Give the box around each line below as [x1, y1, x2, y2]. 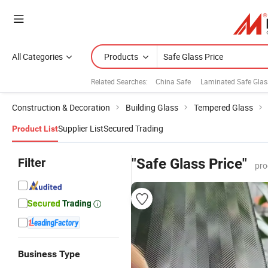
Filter [18, 156, 45, 170]
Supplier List [58, 123, 103, 134]
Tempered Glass [194, 102, 253, 113]
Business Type [18, 248, 80, 260]
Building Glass [126, 102, 178, 113]
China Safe [156, 76, 191, 86]
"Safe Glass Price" [132, 156, 247, 172]
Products [104, 51, 138, 62]
